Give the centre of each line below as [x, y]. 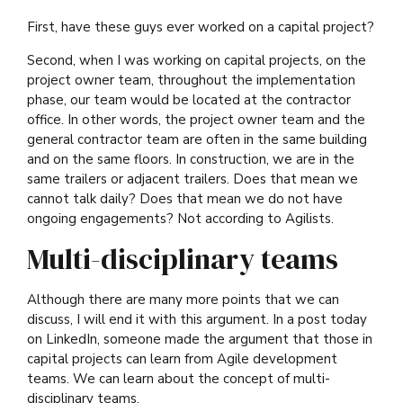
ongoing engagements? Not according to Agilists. [180, 219]
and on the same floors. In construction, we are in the [191, 160]
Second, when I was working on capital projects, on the [197, 61]
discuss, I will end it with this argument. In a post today [197, 320]
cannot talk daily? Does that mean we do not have [185, 199]
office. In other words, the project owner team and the [196, 120]
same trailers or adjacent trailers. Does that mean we [193, 179]
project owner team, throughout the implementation [191, 81]
